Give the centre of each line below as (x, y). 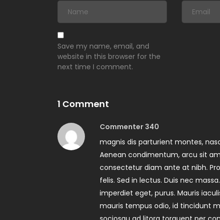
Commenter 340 (129, 127)
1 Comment (83, 104)
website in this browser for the (109, 57)
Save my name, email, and (103, 46)
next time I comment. (95, 67)
